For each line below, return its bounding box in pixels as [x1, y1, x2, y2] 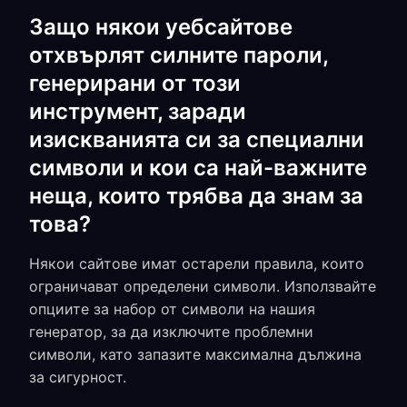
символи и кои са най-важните [29, 154, 367, 181]
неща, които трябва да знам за [29, 183, 363, 209]
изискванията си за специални [29, 126, 364, 153]
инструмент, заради [29, 98, 246, 124]
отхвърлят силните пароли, [29, 42, 328, 68]
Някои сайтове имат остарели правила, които [29, 254, 364, 273]
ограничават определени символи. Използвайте [29, 277, 376, 295]
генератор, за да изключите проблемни [29, 323, 313, 341]
